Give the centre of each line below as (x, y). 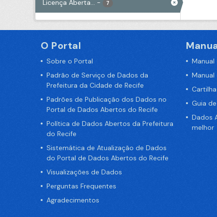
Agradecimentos (73, 200)
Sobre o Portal (70, 61)
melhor (203, 127)
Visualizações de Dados (84, 172)
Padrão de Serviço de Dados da (97, 75)
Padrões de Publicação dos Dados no (107, 99)
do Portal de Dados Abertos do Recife (108, 158)
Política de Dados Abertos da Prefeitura (110, 123)
